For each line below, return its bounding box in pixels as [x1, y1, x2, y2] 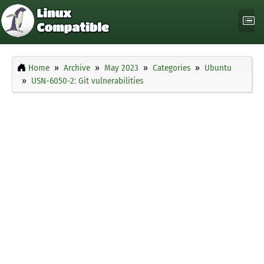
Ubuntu [204, 62, 232, 74]
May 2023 [104, 62, 138, 74]
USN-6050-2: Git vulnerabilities [31, 75, 143, 87]
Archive [64, 62, 90, 74]
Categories [153, 62, 190, 74]
